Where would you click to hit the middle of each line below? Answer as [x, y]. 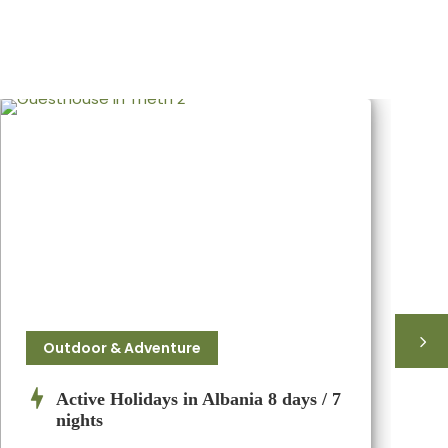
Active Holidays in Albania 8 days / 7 [198, 399]
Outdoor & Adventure [122, 348]
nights [79, 420]
